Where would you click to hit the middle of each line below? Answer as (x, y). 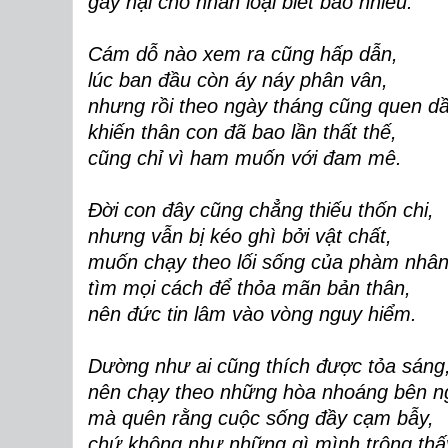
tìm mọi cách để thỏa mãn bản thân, (249, 288)
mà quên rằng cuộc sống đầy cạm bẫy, (261, 418)
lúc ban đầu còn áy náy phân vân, (238, 80)
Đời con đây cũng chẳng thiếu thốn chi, (261, 210)
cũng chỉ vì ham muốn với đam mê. (245, 158)
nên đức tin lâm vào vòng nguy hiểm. (252, 314)
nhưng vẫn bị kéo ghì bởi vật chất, (240, 236)
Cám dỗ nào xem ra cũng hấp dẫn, (243, 54)
